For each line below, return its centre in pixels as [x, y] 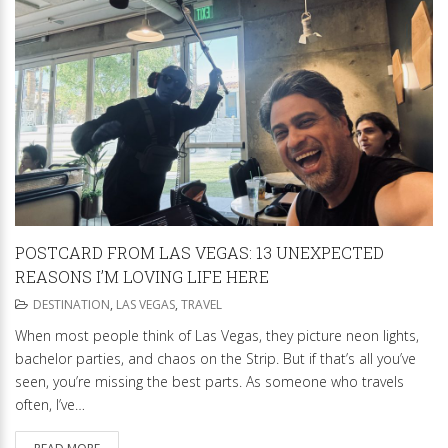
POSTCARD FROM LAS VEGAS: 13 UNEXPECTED [199, 252]
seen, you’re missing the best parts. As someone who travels [209, 381]
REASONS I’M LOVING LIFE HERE [142, 276]
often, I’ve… [50, 404]
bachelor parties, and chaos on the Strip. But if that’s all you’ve [215, 358]
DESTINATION [71, 304]
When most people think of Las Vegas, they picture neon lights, [217, 335]
